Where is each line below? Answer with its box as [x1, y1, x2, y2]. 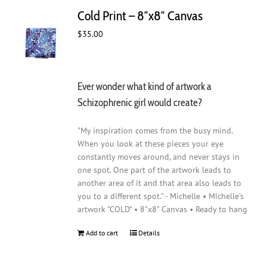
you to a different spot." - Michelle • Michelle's [77, 191, 244, 202]
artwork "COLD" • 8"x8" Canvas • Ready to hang [77, 204, 248, 215]
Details [138, 228, 160, 238]
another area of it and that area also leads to [77, 178, 242, 189]
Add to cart [86, 228, 119, 238]
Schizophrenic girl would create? [77, 95, 203, 108]
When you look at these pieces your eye [77, 138, 224, 150]
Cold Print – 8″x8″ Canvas [77, 7, 203, 24]
